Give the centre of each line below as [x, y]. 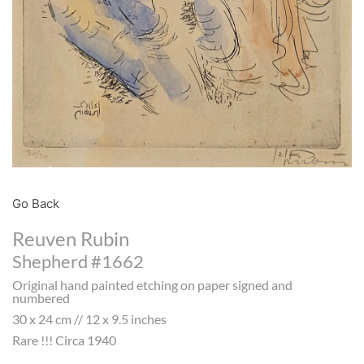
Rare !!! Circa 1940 [64, 340]
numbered [41, 298]
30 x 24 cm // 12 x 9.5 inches [89, 319]
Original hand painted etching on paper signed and [152, 285]
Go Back [36, 204]
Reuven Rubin [71, 239]
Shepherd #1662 [78, 262]
